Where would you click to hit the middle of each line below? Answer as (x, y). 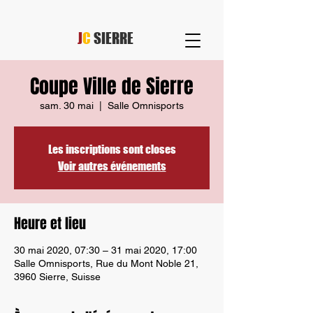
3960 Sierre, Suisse (57, 277)
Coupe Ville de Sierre (112, 86)
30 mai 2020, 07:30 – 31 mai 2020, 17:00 (105, 250)
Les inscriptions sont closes (112, 149)
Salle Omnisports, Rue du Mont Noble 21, (106, 263)
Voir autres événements (112, 166)
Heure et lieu (50, 224)
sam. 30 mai (67, 105)
